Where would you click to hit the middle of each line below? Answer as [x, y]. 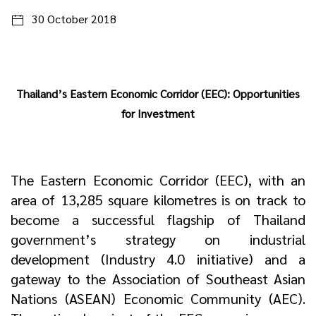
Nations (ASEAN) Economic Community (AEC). [158, 298]
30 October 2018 [74, 19]
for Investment [158, 113]
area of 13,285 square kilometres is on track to [158, 200]
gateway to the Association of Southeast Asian [158, 279]
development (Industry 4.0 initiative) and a [158, 259]
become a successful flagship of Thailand [158, 219]
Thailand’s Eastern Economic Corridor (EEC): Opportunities [158, 93]
